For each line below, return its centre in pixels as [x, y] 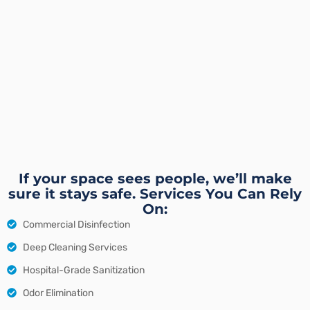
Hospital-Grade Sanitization [83, 270]
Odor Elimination [58, 293]
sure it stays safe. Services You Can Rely [155, 193]
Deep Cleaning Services [75, 247]
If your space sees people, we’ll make [155, 178]
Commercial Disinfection [76, 224]
